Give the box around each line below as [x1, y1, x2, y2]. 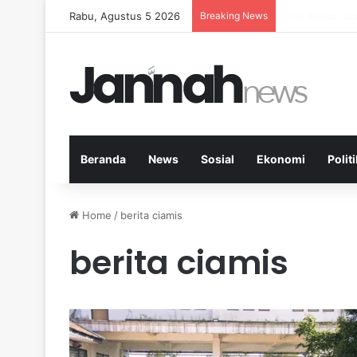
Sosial [201, 152, 234, 166]
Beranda [80, 152, 126, 166]
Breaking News [200, 10, 268, 22]
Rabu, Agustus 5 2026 [69, 10, 180, 22]
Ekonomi [257, 152, 305, 166]
